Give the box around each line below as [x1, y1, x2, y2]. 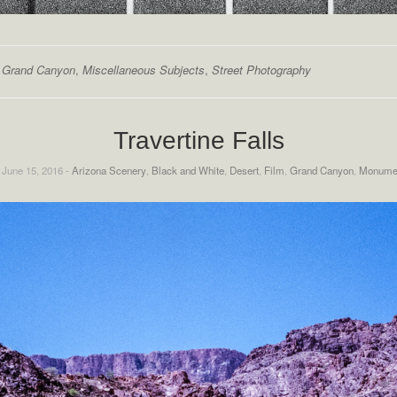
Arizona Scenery [72, 162, 146, 177]
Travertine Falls [113, 126, 284, 154]
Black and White [152, 162, 224, 177]
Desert [230, 162, 259, 177]
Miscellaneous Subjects [82, 60, 205, 78]
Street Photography [211, 60, 311, 78]
